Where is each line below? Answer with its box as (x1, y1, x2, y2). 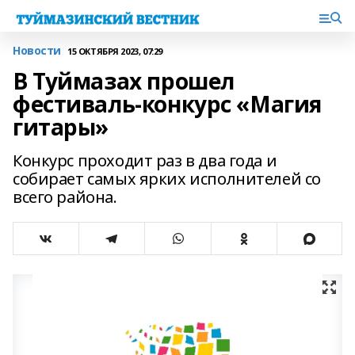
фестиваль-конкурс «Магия (13, 89, 322, 119)
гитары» (13, 112, 109, 142)
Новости (13, 43, 62, 58)
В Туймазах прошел (13, 66, 235, 96)
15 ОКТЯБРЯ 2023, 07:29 (67, 44, 162, 57)
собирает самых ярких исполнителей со (13, 168, 321, 189)
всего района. (13, 186, 117, 208)
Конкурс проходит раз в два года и (13, 150, 277, 171)
